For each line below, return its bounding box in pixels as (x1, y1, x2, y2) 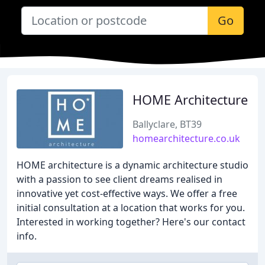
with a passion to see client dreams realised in (17, 173, 222, 186)
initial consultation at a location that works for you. (17, 201, 245, 214)
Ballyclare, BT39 (132, 118, 202, 131)
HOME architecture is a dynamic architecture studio (17, 159, 248, 172)
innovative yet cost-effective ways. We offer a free (17, 187, 237, 200)
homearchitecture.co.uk (132, 132, 240, 145)
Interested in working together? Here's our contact (17, 215, 245, 228)
